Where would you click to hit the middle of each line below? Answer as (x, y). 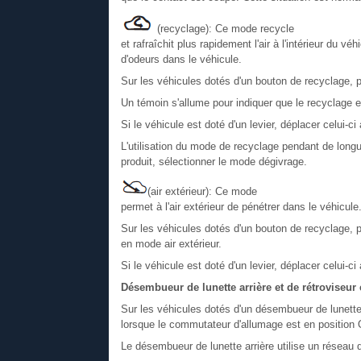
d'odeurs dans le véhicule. (181, 59)
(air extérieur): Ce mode (202, 191)
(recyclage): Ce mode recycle (224, 28)
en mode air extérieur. (171, 243)
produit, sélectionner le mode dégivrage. (214, 161)
